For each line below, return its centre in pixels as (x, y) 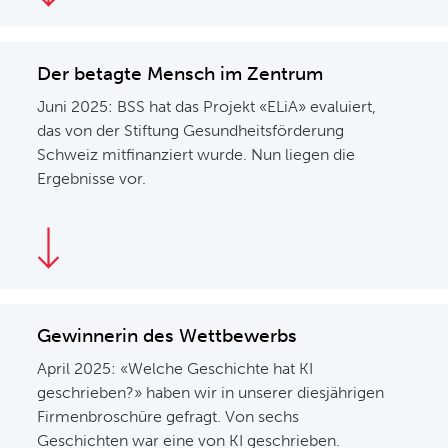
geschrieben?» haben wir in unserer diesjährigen (211, 392)
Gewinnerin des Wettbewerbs (167, 335)
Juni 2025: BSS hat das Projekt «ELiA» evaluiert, (207, 106)
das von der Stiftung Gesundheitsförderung (191, 130)
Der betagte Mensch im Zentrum (180, 73)
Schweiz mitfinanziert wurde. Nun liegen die (196, 154)
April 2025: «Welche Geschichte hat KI (175, 368)
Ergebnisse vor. (92, 178)
